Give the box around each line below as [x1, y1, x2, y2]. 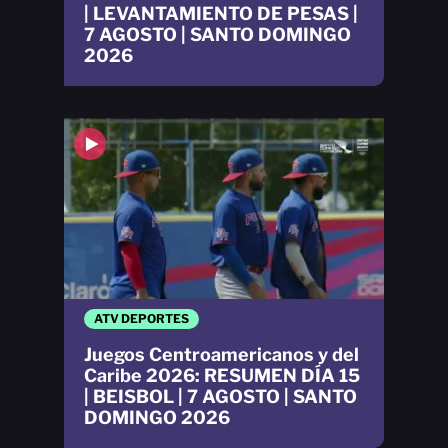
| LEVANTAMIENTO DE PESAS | [84, 3, 358, 25]
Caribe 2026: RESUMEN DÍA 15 [84, 364, 360, 386]
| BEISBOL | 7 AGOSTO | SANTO [84, 385, 357, 407]
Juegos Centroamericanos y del [84, 343, 359, 365]
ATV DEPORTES [94, 310, 189, 326]
